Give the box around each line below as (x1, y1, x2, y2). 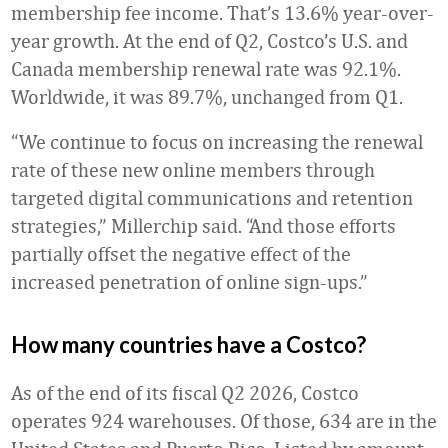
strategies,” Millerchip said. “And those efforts (11, 214, 396, 237)
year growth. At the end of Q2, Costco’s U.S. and (11, 29, 408, 52)
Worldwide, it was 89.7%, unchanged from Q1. (11, 85, 403, 108)
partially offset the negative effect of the (11, 242, 351, 265)
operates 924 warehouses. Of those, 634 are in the (11, 409, 437, 432)
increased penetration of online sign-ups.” (11, 270, 368, 293)
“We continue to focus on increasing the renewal (11, 130, 423, 153)
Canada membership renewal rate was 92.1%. (11, 57, 401, 80)
